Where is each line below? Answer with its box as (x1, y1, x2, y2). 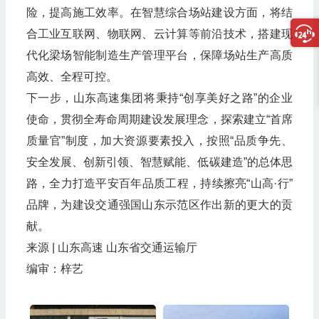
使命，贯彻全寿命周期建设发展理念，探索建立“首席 (26, 113, 293, 125)
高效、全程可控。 (26, 70, 117, 83)
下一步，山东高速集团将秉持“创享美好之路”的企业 (26, 91, 293, 104)
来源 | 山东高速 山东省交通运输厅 (26, 241, 197, 253)
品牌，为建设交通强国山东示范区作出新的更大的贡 (26, 198, 293, 211)
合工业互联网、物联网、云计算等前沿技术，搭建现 (26, 27, 293, 40)
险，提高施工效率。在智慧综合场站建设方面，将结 (26, 6, 293, 19)
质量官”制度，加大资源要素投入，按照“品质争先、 (26, 134, 293, 147)
